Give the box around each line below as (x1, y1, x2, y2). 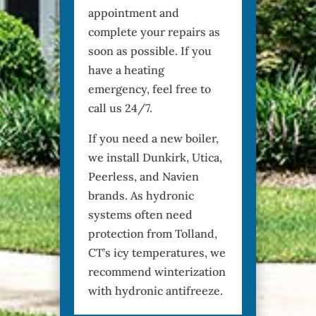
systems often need (88, 207, 193, 221)
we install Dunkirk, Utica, (88, 150, 223, 164)
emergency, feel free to (88, 81, 212, 96)
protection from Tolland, (88, 226, 218, 241)
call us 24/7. (88, 100, 153, 115)
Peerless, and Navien (88, 169, 200, 183)
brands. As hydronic (88, 188, 195, 202)
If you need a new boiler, (88, 130, 219, 145)
